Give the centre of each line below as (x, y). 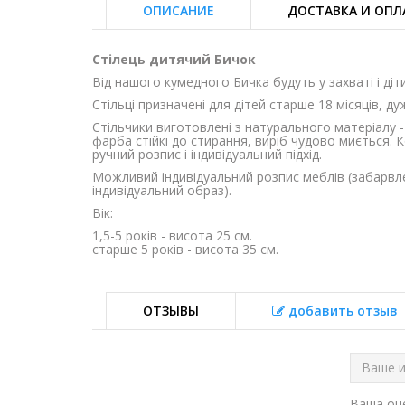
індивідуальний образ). (162, 190)
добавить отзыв (341, 310)
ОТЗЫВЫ (171, 310)
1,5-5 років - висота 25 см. (174, 235)
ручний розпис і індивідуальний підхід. (207, 154)
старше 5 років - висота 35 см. (185, 249)
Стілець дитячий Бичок (174, 59)
